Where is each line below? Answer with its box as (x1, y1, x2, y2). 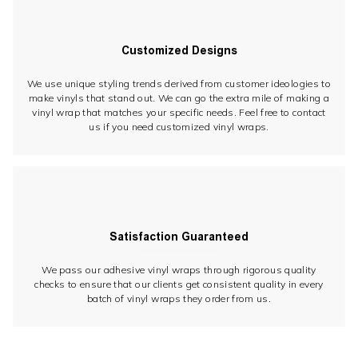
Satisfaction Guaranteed (109, 229, 249, 243)
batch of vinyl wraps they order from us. (86, 292, 272, 304)
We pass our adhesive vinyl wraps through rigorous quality (42, 263, 316, 276)
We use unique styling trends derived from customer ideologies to (26, 77, 332, 89)
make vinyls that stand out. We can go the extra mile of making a (28, 91, 330, 104)
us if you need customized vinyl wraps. (89, 120, 269, 133)
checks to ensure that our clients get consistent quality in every (34, 277, 324, 290)
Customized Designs (121, 43, 237, 57)
